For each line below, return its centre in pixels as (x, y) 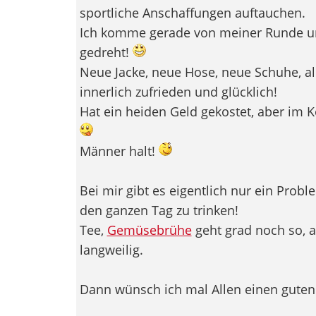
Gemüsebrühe (149, 230)
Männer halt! (119, 151)
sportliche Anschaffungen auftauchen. (192, 12)
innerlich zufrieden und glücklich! (178, 91)
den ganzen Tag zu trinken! (159, 210)
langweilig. (111, 249)
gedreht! (106, 52)
